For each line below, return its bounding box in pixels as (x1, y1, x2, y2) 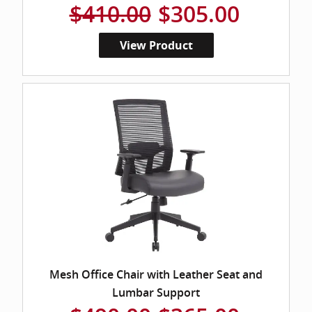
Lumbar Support (112, 285, 200, 301)
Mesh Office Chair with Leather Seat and (49, 267, 263, 283)
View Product (119, 37, 193, 53)
